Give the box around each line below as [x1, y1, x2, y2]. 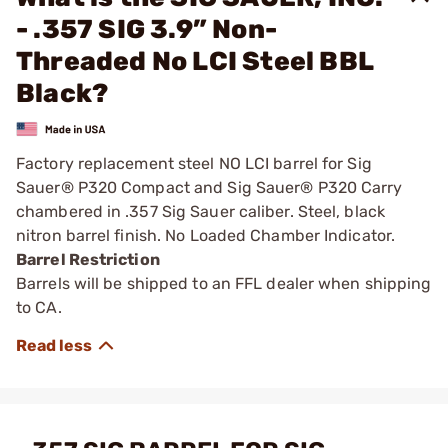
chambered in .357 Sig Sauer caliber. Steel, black [16, 201, 385, 221]
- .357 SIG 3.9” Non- [16, 14, 277, 45]
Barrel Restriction [16, 249, 160, 269]
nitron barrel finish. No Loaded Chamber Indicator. [16, 225, 396, 245]
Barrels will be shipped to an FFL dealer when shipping [16, 273, 432, 293]
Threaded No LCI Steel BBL [16, 46, 373, 77]
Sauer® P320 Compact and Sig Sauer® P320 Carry [16, 177, 403, 197]
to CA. [16, 297, 66, 317]
